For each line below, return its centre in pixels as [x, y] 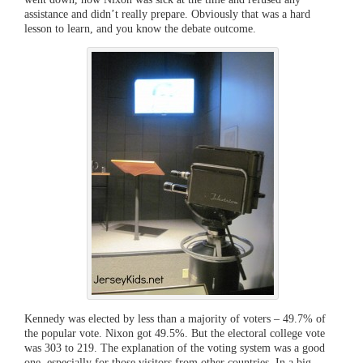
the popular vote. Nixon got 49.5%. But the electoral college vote [175, 333]
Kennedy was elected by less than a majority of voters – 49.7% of [175, 318]
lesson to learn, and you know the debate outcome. [140, 28]
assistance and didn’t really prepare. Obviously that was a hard [167, 13]
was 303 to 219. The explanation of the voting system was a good [175, 347]
